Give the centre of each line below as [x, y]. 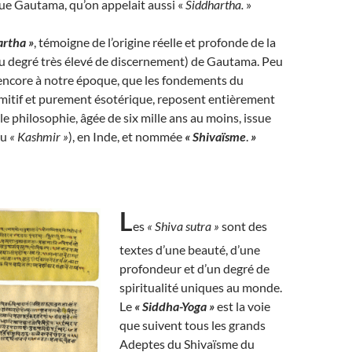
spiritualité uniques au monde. [201, 287]
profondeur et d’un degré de [194, 268]
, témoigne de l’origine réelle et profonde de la [155, 42]
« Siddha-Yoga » [174, 306]
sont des [243, 226]
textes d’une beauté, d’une [190, 249]
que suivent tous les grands [192, 325]
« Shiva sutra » [183, 226]
